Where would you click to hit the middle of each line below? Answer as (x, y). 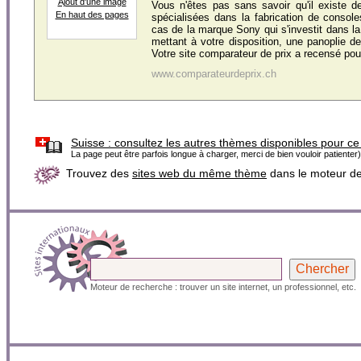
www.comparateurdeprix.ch (214, 74)
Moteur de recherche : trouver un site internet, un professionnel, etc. (223, 287)
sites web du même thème (199, 173)
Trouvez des (99, 173)
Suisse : (91, 143)
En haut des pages (92, 15)
